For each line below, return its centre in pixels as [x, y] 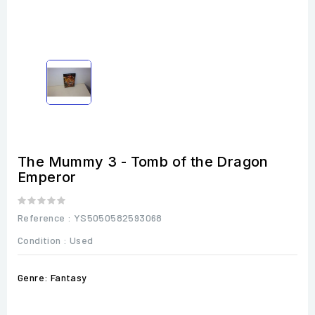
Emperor [47, 177]
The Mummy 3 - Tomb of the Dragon [143, 161]
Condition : [43, 240]
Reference [41, 217]
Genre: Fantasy [52, 277]
